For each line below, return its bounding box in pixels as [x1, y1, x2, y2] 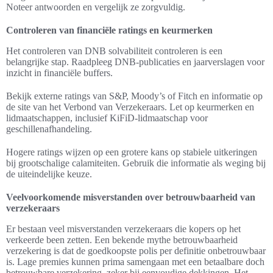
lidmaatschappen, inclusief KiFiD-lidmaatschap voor [6, 113, 208, 124]
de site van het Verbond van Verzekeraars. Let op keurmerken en [6, 102, 254, 113]
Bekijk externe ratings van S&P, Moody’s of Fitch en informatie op [6, 91, 263, 102]
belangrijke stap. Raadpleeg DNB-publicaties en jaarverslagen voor [6, 57, 264, 68]
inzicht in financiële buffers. [6, 68, 113, 79]
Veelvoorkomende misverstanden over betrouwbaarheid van [6, 192, 255, 203]
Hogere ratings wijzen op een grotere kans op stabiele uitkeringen [6, 147, 257, 158]
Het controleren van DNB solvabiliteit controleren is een [6, 46, 222, 57]
